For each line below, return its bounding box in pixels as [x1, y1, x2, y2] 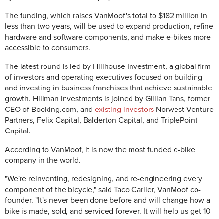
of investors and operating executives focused [5, 72, 164, 82]
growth [5, 94, 29, 104]
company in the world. [5, 155, 81, 165]
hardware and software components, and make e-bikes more [5, 32, 211, 42]
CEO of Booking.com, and [5, 105, 95, 114]
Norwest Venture [154, 105, 214, 114]
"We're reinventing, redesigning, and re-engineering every [5, 174, 202, 184]
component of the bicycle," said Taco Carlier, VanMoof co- [5, 185, 201, 195]
